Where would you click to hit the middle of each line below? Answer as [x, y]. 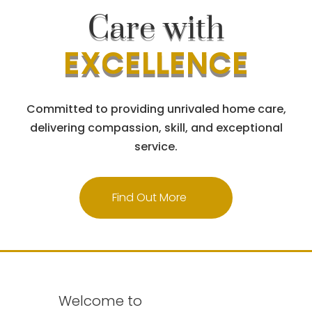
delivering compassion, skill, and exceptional [156, 128]
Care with [156, 29]
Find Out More [149, 197]
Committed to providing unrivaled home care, [156, 109]
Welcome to [100, 301]
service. [156, 147]
